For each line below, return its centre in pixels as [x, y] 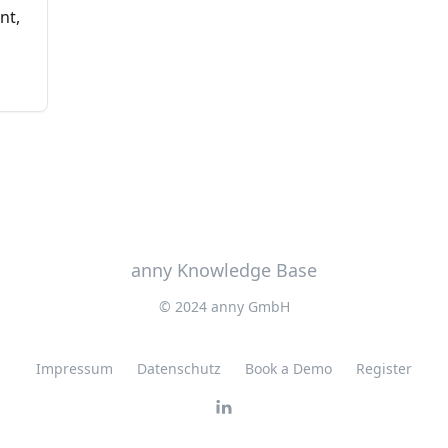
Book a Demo [288, 368]
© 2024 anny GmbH [224, 306]
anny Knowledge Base [224, 270]
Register [384, 368]
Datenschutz [179, 368]
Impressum [74, 368]
